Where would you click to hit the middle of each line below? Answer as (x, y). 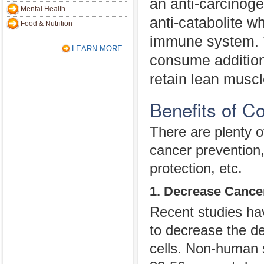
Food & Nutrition (47, 24)
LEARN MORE (97, 49)
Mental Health (43, 9)
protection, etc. (196, 169)
